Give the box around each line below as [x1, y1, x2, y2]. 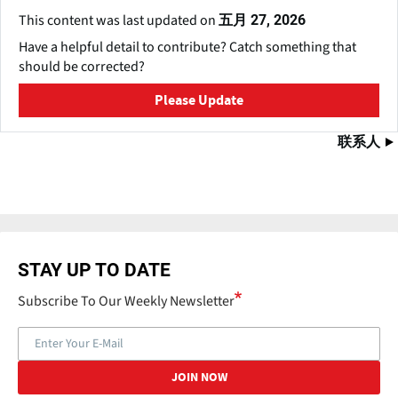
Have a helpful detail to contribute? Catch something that [19, 37, 356, 58]
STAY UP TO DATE [18, 259, 171, 282]
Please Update [155, 93, 243, 108]
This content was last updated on [19, 11, 219, 31]
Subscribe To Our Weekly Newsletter [18, 291, 235, 312]
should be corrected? [19, 57, 145, 77]
